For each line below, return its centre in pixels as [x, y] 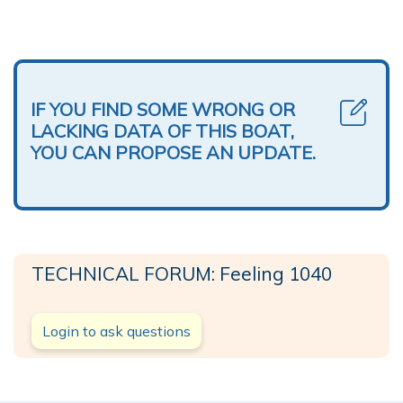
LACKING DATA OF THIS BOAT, [162, 130]
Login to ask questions [116, 331]
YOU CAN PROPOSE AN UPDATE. [173, 152]
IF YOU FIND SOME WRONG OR [163, 109]
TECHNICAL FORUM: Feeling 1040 [182, 273]
